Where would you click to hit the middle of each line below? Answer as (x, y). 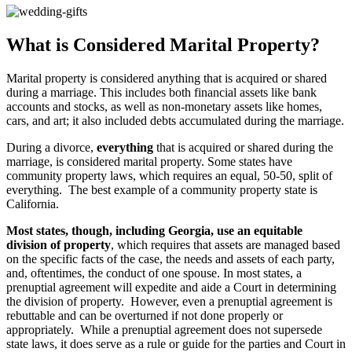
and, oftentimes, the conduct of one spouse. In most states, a (154, 273)
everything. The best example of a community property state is (162, 189)
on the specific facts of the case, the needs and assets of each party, (170, 258)
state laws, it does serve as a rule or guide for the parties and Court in (176, 343)
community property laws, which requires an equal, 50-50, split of (169, 175)
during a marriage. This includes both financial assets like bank (161, 92)
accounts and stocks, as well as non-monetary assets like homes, (164, 106)
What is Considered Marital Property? (163, 44)
